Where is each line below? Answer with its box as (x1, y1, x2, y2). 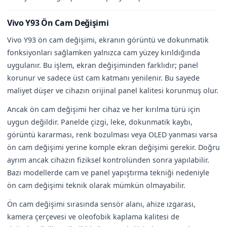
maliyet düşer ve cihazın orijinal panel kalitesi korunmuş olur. (7, 85, 218, 95)
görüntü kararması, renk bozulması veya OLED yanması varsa (7, 129, 217, 139)
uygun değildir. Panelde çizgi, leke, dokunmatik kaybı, (7, 117, 193, 127)
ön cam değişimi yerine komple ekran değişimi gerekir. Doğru (7, 142, 220, 152)
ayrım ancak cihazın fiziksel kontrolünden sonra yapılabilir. (7, 155, 209, 165)
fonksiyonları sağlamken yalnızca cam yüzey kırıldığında (7, 47, 200, 57)
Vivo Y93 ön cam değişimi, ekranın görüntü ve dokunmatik (7, 34, 209, 45)
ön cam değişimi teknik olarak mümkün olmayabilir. (7, 180, 185, 190)
